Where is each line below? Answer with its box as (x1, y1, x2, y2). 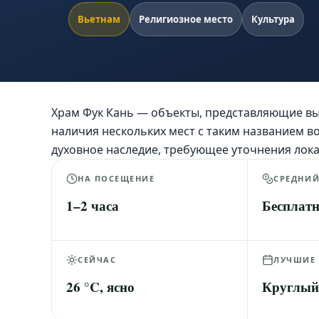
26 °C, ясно (66, 277, 135, 296)
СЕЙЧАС (78, 254, 117, 265)
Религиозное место (139, 13, 233, 26)
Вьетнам (78, 13, 120, 26)
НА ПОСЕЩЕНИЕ (78, 173, 155, 184)
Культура (251, 13, 295, 26)
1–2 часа (66, 196, 119, 215)
